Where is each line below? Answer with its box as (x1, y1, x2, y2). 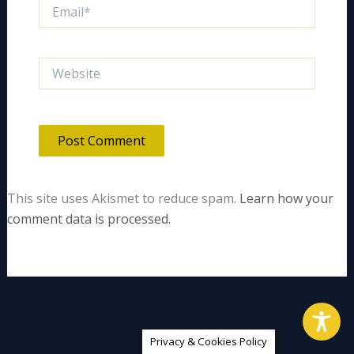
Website (37, 56, 79, 72)
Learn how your (239, 189, 333, 207)
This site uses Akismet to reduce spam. (6, 189, 239, 207)
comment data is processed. (6, 209, 171, 228)
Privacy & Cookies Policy (150, 334, 267, 348)
